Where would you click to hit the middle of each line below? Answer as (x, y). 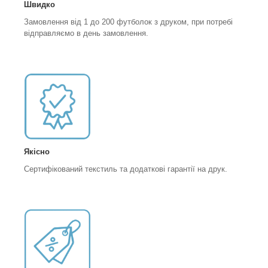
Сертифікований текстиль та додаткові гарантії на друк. (126, 169)
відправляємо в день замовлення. (86, 33)
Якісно (37, 152)
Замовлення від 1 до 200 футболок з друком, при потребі (128, 22)
